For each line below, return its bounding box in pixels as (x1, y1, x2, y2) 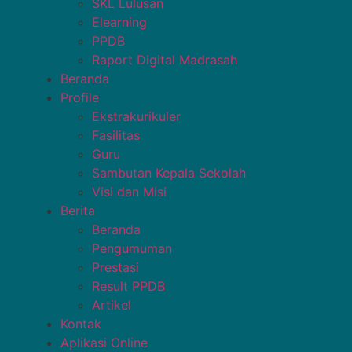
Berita (60, 203, 96, 218)
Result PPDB (92, 278, 166, 294)
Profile (60, 90, 100, 105)
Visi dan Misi (92, 184, 167, 200)
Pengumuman (92, 240, 173, 256)
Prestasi (92, 259, 140, 275)
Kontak (60, 316, 102, 332)
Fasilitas (92, 127, 141, 143)
